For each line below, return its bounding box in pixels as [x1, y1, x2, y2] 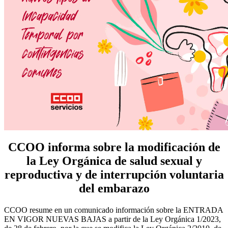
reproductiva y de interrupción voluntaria [4, 168, 224, 182]
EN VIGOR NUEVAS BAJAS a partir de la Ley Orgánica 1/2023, [4, 215, 221, 224]
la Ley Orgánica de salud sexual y [26, 154, 202, 168]
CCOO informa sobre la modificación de [8, 140, 220, 154]
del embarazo [78, 182, 150, 195]
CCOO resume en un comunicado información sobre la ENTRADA [4, 206, 223, 215]
